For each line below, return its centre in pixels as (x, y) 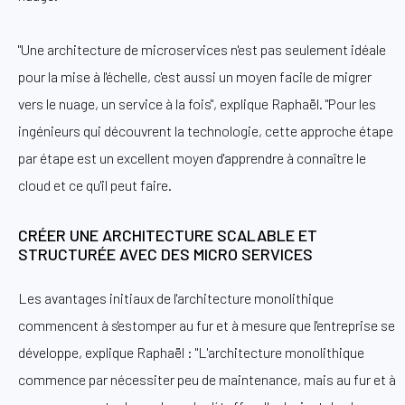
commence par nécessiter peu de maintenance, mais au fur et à (207, 379)
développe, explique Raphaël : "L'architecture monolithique (191, 352)
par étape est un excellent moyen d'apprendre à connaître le (192, 158)
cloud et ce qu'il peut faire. (95, 185)
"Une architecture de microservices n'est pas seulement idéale (202, 50)
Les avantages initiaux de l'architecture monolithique (176, 297)
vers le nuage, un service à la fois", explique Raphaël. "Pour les (197, 104)
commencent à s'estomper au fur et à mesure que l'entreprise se (207, 325)
